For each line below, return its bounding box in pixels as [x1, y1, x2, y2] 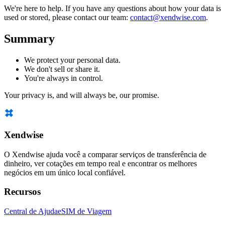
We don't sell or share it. [24, 65, 100, 74]
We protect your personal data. [24, 56, 121, 65]
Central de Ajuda [4, 207, 58, 216]
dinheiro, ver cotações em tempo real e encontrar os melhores [4, 159, 197, 168]
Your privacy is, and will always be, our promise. [4, 91, 159, 100]
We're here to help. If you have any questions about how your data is [4, 4, 221, 13]
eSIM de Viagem [58, 207, 111, 216]
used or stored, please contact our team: [4, 13, 130, 22]
